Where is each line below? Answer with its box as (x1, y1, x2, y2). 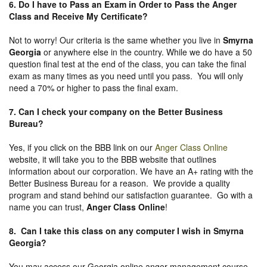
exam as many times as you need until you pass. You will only (9, 69, 243, 82)
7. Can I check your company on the (9, 105, 158, 117)
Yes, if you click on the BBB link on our (9, 141, 155, 153)
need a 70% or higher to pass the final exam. (9, 81, 178, 94)
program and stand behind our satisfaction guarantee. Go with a (9, 188, 253, 201)
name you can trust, (9, 200, 84, 213)
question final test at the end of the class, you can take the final (9, 57, 246, 70)
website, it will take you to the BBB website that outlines (9, 153, 216, 165)
